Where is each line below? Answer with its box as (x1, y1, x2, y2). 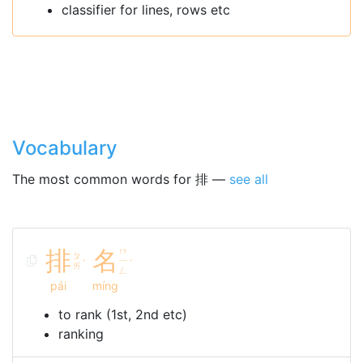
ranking (58, 326, 104, 342)
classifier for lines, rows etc (62, 2, 230, 18)
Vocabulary (12, 136, 117, 160)
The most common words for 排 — (12, 171, 229, 187)
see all (229, 171, 268, 187)
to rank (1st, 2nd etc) (58, 306, 187, 322)
